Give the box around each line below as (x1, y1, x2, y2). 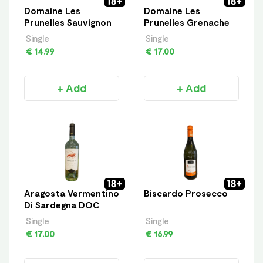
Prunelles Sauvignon (24, 16, 112, 28)
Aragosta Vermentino (24, 187, 119, 198)
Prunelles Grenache (144, 16, 230, 28)
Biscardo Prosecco (144, 187, 228, 198)
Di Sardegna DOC (24, 199, 99, 210)
